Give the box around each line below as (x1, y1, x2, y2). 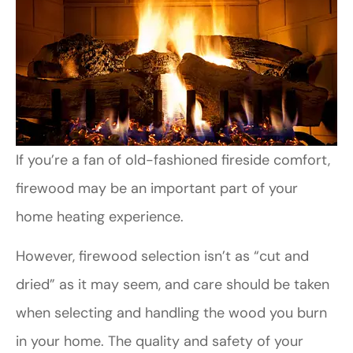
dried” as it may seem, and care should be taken (16, 275, 329, 295)
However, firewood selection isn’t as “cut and (16, 247, 309, 266)
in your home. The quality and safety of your (16, 332, 303, 351)
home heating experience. (16, 206, 184, 226)
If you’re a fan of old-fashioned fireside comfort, (16, 150, 330, 169)
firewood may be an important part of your (16, 178, 298, 198)
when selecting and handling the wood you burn (16, 303, 327, 323)
